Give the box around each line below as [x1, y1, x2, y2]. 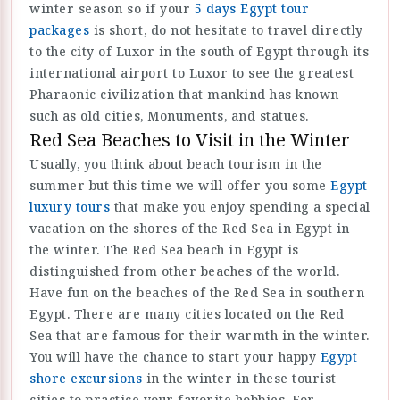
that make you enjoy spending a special [110, 198, 371, 215]
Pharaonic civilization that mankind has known [29, 86, 339, 103]
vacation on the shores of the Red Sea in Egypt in [29, 220, 350, 237]
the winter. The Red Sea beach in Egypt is [29, 241, 299, 258]
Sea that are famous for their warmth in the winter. [29, 327, 370, 344]
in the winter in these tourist [142, 370, 337, 387]
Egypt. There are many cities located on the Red [29, 305, 345, 322]
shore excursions [29, 370, 142, 387]
